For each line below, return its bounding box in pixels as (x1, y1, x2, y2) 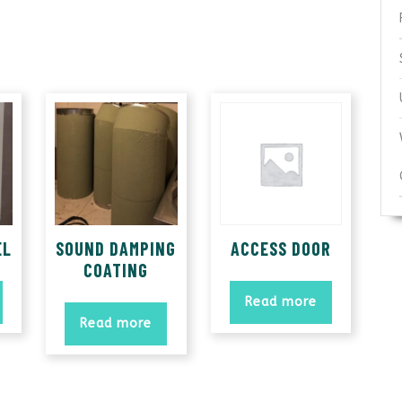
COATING (83, 258, 149, 281)
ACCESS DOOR (230, 237, 331, 259)
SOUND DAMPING (56, 237, 177, 259)
